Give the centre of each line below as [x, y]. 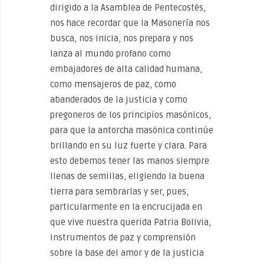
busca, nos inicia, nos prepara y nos [122, 38]
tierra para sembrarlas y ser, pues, [119, 192]
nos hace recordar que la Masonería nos [130, 23]
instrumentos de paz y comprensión [123, 237]
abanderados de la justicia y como [119, 100]
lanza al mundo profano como [110, 54]
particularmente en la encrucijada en [126, 207]
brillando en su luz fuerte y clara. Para [128, 146]
